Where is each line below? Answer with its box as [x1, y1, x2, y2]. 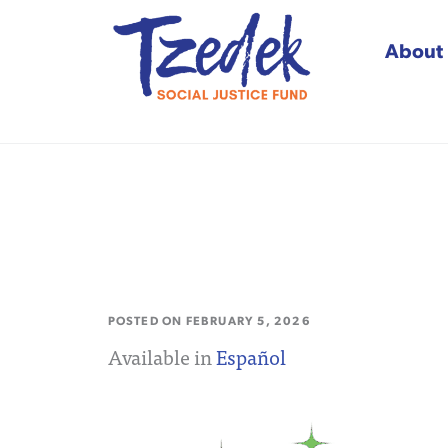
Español [215, 343, 286, 370]
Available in [107, 343, 216, 370]
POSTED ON [107, 312, 186, 328]
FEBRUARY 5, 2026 [185, 312, 311, 328]
